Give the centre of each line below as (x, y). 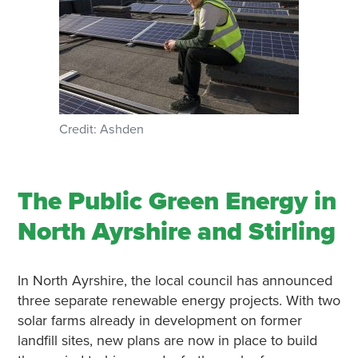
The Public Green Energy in (177, 201)
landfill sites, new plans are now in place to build (167, 340)
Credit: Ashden (101, 129)
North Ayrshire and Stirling (176, 232)
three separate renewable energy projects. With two (179, 300)
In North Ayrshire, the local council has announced (175, 280)
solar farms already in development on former (159, 320)
